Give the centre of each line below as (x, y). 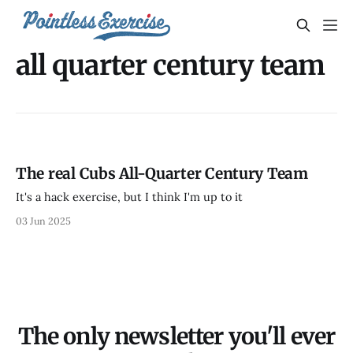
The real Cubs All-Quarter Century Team (162, 174)
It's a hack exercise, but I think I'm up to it (129, 197)
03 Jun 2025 (43, 221)
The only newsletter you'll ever (176, 337)
